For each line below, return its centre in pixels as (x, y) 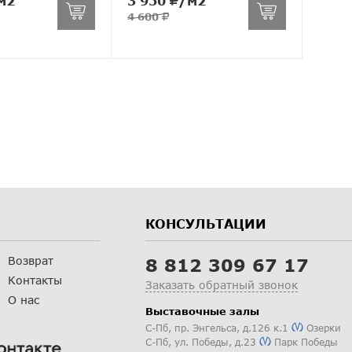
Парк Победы (304, 342)
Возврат (30, 260)
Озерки (322, 328)
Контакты (35, 280)
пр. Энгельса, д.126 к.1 (231, 328)
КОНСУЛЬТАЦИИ (206, 223)
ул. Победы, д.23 (215, 342)
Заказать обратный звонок (222, 284)
